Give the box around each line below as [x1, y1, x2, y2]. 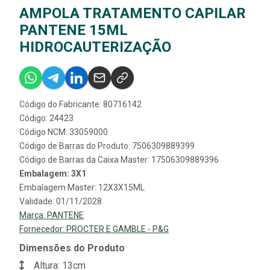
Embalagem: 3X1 [19, 169, 86, 179]
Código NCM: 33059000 [19, 127, 108, 137]
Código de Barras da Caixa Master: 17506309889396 [19, 155, 219, 165]
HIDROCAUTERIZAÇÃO [19, 39, 171, 56]
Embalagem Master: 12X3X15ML [19, 183, 145, 193]
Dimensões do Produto [19, 242, 125, 254]
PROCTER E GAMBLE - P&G [66, 224, 169, 234]
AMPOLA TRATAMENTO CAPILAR [19, 5, 246, 22]
